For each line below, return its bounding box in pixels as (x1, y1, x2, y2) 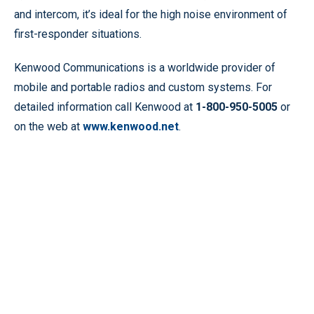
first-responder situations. (14, 27, 142, 41)
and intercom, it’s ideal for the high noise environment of (14, 8, 287, 21)
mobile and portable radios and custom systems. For (14, 81, 272, 94)
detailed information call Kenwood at (14, 100, 196, 114)
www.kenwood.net (83, 120, 179, 133)
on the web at (14, 120, 83, 133)
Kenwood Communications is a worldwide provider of (14, 61, 275, 74)
